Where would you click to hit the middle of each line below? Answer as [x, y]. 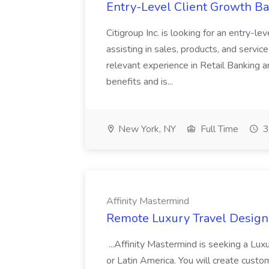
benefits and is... [141, 82]
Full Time [218, 129]
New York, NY [146, 129]
